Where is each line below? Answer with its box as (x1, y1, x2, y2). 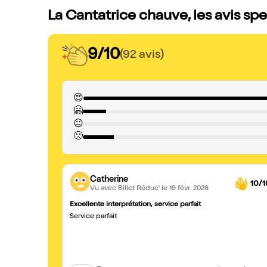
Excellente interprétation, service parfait (70, 201, 201, 209)
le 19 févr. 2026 (162, 185, 209, 193)
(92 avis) (120, 49, 164, 61)
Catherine (90, 175, 128, 184)
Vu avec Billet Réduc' (90, 185, 162, 193)
